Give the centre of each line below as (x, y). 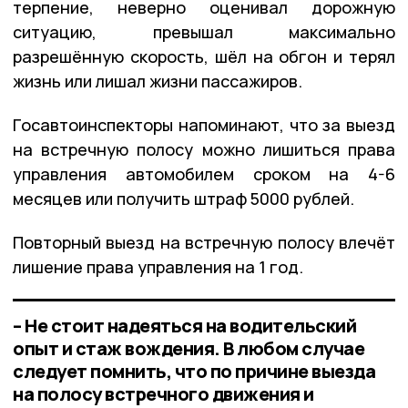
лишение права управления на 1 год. (158, 266)
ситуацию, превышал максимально (204, 31)
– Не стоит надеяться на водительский (184, 325)
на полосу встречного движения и (163, 393)
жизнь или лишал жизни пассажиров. (158, 81)
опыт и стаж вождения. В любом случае (189, 348)
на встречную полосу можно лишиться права (204, 149)
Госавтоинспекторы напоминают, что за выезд (204, 124)
